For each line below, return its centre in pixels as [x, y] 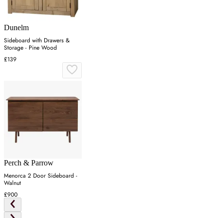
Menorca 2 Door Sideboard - [41, 176]
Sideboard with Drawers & [37, 41]
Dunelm [16, 28]
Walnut [12, 183]
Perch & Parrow [29, 163]
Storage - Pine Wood [30, 48]
